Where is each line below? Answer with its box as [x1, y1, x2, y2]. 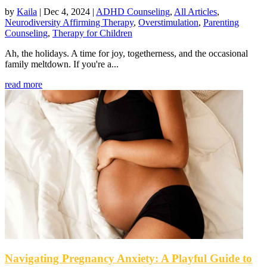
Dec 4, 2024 [44, 6, 90, 17]
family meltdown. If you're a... [5, 58, 119, 69]
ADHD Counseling [96, 6, 170, 17]
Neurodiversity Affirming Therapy [5, 17, 133, 27]
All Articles [174, 6, 217, 17]
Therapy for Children [52, 27, 132, 38]
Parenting [203, 17, 239, 27]
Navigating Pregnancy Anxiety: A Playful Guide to [5, 252, 252, 265]
